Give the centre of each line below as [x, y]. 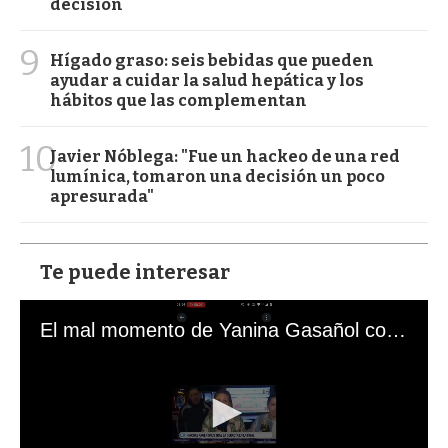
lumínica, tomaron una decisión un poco [217, 176]
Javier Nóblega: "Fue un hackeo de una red [225, 156]
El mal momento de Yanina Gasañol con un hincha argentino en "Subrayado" [396, 329]
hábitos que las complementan [178, 100]
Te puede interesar [135, 271]
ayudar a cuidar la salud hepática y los [207, 80]
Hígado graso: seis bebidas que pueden [212, 60]
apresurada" [102, 196]
